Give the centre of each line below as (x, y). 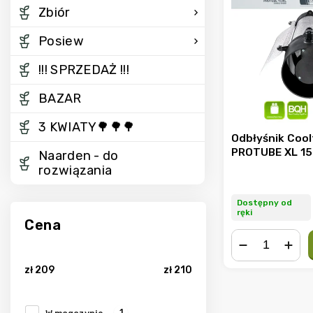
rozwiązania (75, 170)
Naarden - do (79, 156)
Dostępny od (264, 203)
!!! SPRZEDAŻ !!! (84, 70)
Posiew (61, 41)
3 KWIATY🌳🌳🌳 (87, 127)
